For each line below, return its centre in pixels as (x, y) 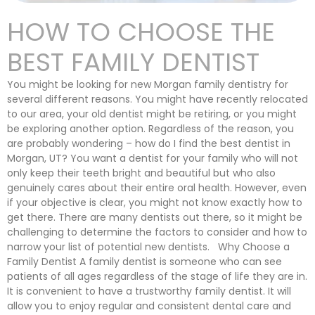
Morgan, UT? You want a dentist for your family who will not (153, 158)
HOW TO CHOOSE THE (141, 32)
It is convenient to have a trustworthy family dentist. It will (149, 291)
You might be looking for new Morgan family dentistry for (148, 84)
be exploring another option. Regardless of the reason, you (150, 129)
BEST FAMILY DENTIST (133, 62)
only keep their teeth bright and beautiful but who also (141, 173)
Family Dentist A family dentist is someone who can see (144, 262)
